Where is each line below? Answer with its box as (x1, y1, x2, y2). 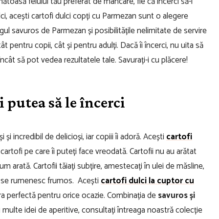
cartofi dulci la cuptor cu (101, 174, 194, 188)
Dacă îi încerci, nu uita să (120, 38, 203, 52)
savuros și (158, 188, 195, 202)
